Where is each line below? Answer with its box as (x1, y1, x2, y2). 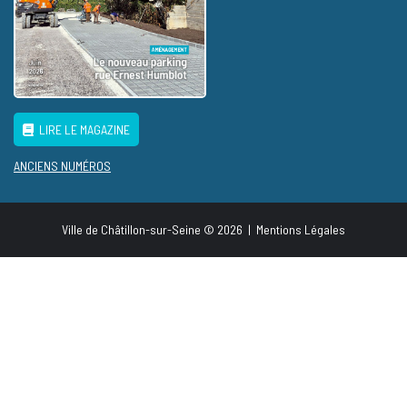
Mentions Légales (256, 222, 345, 238)
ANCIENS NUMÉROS (14, 158, 111, 174)
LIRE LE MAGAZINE (34, 122, 130, 138)
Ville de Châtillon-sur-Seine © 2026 (62, 222, 245, 238)
